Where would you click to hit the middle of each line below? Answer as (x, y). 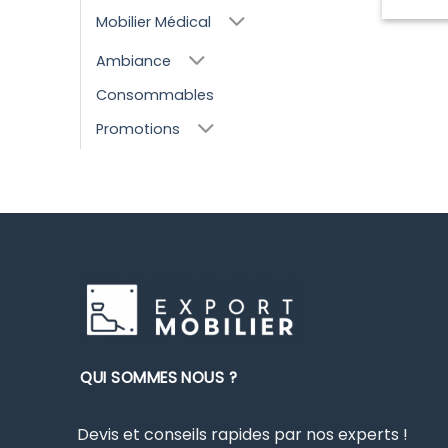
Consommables (155, 95)
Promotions (138, 129)
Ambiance (133, 61)
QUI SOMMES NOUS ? (159, 377)
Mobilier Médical (153, 22)
